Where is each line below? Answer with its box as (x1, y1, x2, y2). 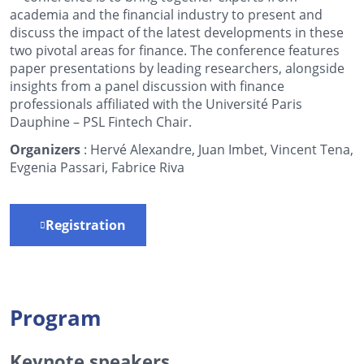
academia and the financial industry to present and (10, 5, 323, 23)
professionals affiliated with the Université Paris (10, 94, 302, 112)
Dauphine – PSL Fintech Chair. (10, 112, 192, 130)
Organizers (10, 140, 80, 158)
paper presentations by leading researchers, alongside (10, 58, 344, 76)
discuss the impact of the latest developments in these (10, 23, 344, 41)
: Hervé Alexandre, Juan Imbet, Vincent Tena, (80, 140, 353, 158)
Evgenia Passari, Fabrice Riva (10, 158, 184, 175)
